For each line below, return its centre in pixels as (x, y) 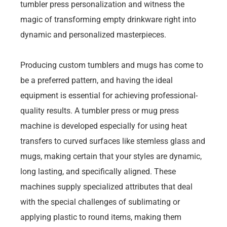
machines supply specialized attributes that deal (106, 186)
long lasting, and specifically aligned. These (98, 171)
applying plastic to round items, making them (101, 217)
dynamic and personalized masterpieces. (93, 34)
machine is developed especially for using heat (104, 126)
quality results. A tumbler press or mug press (100, 110)
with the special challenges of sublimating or (100, 202)
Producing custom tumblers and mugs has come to (112, 65)
